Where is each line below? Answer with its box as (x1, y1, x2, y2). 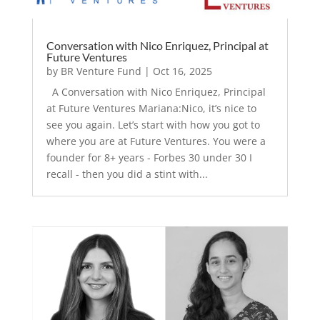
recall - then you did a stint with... (46, 167, 208, 181)
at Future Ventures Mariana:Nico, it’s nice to (46, 101, 256, 116)
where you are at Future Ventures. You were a (46, 134, 266, 149)
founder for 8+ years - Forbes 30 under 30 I (46, 151, 252, 165)
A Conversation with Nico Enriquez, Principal (46, 85, 266, 99)
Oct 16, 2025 (152, 64, 212, 79)
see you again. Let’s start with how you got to (46, 118, 260, 132)
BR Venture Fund (60, 64, 141, 79)
